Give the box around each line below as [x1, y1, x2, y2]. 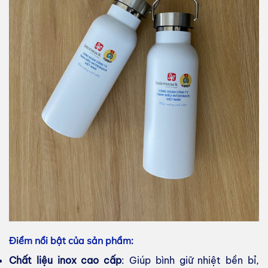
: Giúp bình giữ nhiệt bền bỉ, [121, 254, 260, 267]
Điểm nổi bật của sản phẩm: [9, 234, 133, 247]
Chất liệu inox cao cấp [9, 254, 122, 267]
